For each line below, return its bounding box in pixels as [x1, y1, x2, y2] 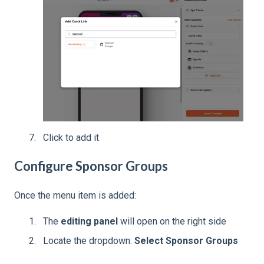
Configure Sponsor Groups [14, 158, 168, 174]
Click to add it [43, 132, 99, 144]
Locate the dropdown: [43, 235, 134, 247]
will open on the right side [118, 216, 226, 227]
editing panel [61, 216, 118, 227]
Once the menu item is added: [14, 189, 136, 201]
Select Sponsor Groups [134, 235, 238, 247]
